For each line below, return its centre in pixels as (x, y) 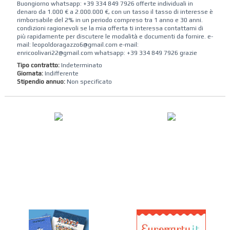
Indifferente (61, 73)
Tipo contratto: (38, 65)
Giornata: (31, 73)
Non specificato (89, 81)
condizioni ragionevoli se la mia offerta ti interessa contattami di (110, 28)
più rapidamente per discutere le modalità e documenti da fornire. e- (115, 36)
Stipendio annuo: (42, 81)
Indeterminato (81, 65)
